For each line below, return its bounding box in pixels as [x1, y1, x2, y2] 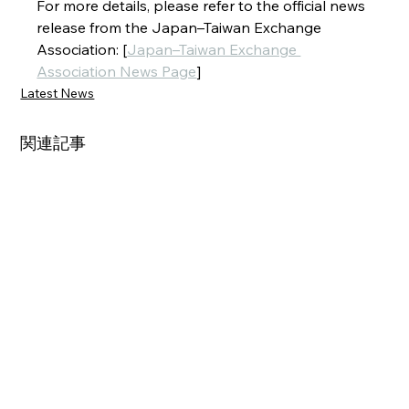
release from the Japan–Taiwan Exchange [37, 17, 326, 37]
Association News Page [37, 61, 197, 80]
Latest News [20, 84, 95, 101]
